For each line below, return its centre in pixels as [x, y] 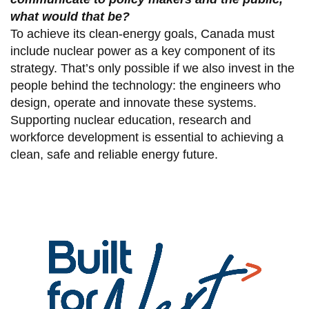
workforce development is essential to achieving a [147, 138]
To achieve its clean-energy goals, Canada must [142, 34]
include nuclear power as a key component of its [142, 51]
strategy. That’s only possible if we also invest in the [152, 69]
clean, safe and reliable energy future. [114, 155]
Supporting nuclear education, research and [130, 120]
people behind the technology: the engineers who [145, 86]
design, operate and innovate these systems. [133, 103]
